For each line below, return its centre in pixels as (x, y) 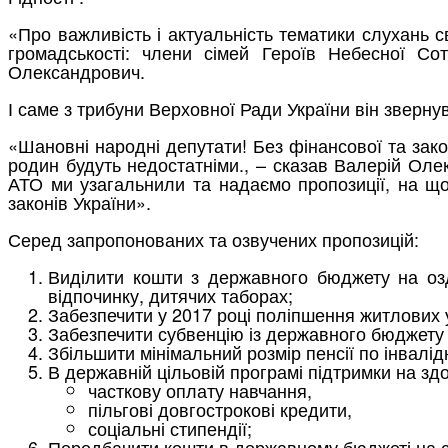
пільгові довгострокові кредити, (220, 408)
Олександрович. (76, 70)
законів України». (79, 201)
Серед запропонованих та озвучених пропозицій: (213, 238)
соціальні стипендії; (170, 427)
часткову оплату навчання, (200, 389)
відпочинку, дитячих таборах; (170, 294)
